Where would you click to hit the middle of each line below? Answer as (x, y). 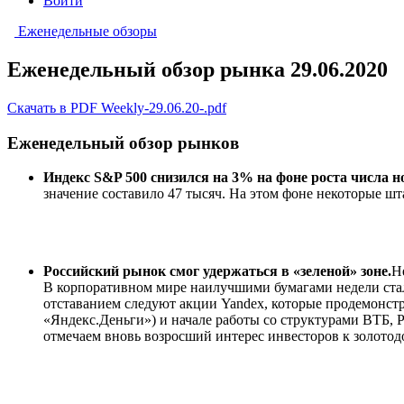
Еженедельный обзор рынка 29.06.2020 (197, 69)
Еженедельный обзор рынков (123, 142)
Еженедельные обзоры (87, 31)
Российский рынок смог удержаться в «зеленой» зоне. (217, 271)
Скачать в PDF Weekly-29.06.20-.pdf (117, 107)
